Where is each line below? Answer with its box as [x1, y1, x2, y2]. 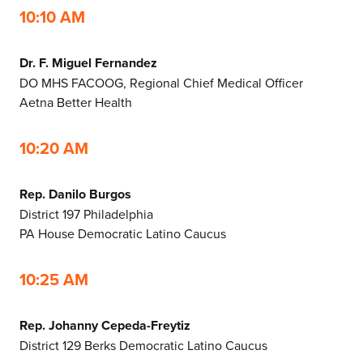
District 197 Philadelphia [19, 204, 153, 223]
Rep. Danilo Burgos [19, 184, 131, 203]
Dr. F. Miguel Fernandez [19, 53, 157, 72]
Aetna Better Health [19, 92, 132, 111]
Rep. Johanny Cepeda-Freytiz [19, 315, 190, 335]
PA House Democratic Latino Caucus [19, 224, 229, 242]
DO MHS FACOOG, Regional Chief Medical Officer [19, 73, 303, 92]
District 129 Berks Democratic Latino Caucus [19, 335, 267, 354]
